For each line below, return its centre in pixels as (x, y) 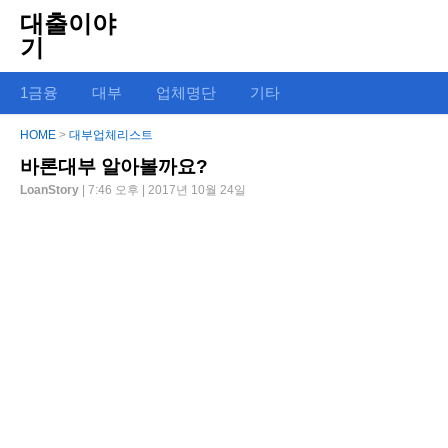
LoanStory (51, 190)
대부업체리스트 (111, 135)
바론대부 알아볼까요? (114, 166)
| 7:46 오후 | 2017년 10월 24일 (164, 190)
